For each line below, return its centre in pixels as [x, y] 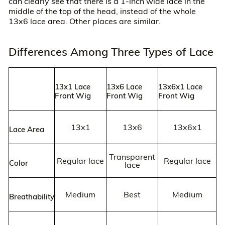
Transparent [132, 157]
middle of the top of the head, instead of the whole [102, 11]
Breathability [32, 196]
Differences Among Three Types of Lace [111, 51]
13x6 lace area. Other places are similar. [84, 21]
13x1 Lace [73, 86]
